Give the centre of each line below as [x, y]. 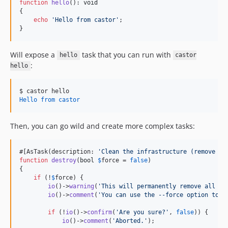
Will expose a [34, 54]
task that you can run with [126, 54]
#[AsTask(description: [59, 151]
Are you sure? [142, 212]
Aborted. [130, 221]
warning [82, 186]
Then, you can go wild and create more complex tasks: [103, 126]
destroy [64, 160]
